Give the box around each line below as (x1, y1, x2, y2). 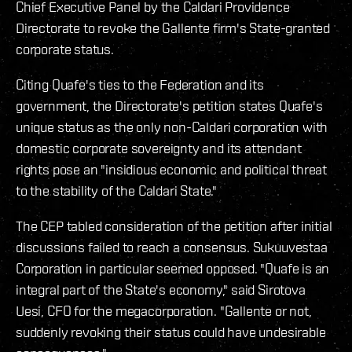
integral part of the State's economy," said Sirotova (16, 280, 306, 298)
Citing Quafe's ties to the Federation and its (16, 75, 264, 93)
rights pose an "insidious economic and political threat (16, 160, 328, 178)
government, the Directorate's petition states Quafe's (16, 97, 323, 114)
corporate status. (16, 40, 114, 57)
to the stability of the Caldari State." (16, 181, 217, 199)
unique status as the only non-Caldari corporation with (16, 118, 328, 135)
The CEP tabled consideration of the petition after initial (16, 217, 332, 234)
